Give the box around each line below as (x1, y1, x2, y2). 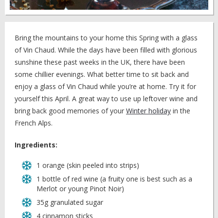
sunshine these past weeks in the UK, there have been (15, 57, 185, 67)
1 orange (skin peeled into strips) (36, 161, 139, 170)
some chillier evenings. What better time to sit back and (15, 70, 189, 79)
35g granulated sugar (36, 198, 103, 207)
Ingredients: (15, 140, 57, 149)
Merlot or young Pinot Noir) (36, 184, 124, 193)
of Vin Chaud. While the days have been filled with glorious (15, 45, 197, 54)
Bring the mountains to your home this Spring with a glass (15, 33, 198, 42)
